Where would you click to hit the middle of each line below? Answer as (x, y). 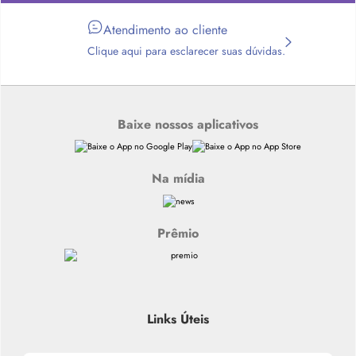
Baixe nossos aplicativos (188, 124)
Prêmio (178, 233)
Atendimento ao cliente (165, 29)
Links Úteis (178, 319)
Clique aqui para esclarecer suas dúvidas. (186, 50)
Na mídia (178, 179)
